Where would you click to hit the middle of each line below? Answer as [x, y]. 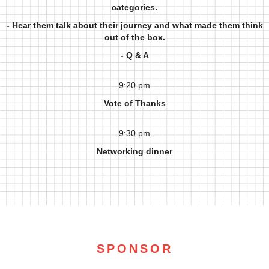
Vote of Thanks [134, 103]
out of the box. [134, 37]
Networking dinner [134, 151]
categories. [134, 7]
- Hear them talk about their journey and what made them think [134, 25]
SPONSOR [134, 249]
